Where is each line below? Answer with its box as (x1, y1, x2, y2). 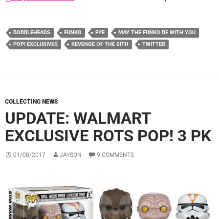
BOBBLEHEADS (13, 29, 50, 36)
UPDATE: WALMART (5, 109, 151, 128)
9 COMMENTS (97, 152, 134, 159)
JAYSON (60, 152, 82, 159)
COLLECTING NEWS (5, 98, 58, 106)
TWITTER (142, 41, 165, 48)
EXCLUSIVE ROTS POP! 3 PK (5, 126, 211, 146)
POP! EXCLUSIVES (13, 41, 58, 48)
